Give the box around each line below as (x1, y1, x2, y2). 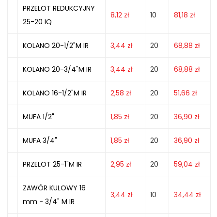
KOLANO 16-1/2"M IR (23, 88, 87, 98)
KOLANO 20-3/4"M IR (23, 64, 92, 74)
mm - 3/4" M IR (23, 197, 75, 206)
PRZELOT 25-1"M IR (23, 159, 82, 169)
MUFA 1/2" (23, 112, 54, 122)
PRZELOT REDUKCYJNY (23, 3, 95, 13)
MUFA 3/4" (23, 136, 57, 145)
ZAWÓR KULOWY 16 (23, 183, 86, 193)
